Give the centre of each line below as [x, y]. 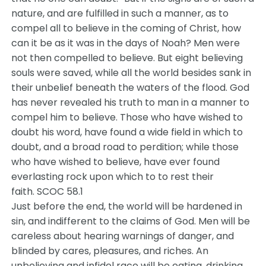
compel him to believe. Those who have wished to [127, 117]
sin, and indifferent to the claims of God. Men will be [131, 221]
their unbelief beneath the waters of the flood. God [131, 88]
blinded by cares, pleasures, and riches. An [110, 251]
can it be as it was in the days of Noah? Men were [126, 43]
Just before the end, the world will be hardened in [127, 206]
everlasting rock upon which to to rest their [113, 177]
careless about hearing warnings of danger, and [123, 236]
